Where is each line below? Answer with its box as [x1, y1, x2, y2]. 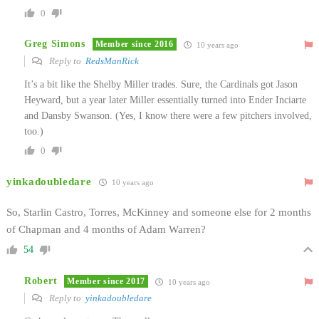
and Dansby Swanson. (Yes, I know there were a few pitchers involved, [24, 110, 312, 121]
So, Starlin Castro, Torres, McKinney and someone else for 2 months [6, 206, 311, 218]
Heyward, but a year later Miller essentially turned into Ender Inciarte [24, 94, 306, 105]
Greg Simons [24, 38, 85, 50]
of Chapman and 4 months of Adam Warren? [6, 223, 206, 235]
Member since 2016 [95, 39, 174, 50]
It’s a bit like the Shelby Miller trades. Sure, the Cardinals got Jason [24, 78, 298, 90]
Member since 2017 [67, 276, 146, 287]
